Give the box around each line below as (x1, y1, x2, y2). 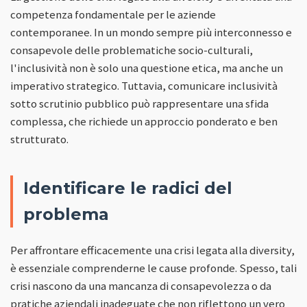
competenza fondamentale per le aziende (10, 6, 216, 22)
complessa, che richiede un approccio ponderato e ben (10, 113, 278, 129)
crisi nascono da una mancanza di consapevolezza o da (10, 278, 271, 293)
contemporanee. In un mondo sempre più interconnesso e (10, 24, 292, 40)
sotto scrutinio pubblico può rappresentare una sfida (10, 95, 269, 111)
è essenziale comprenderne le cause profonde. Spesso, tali (10, 260, 297, 275)
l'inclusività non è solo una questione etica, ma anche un (10, 60, 283, 75)
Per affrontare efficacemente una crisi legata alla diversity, (10, 242, 295, 258)
